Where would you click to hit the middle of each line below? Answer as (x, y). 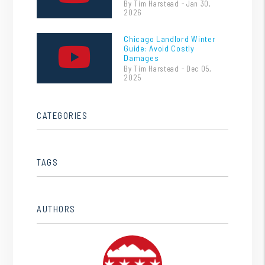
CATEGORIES (62, 115)
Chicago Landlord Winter (170, 38)
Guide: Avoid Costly (159, 48)
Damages (141, 57)
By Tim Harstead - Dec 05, (168, 68)
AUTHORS (56, 209)
